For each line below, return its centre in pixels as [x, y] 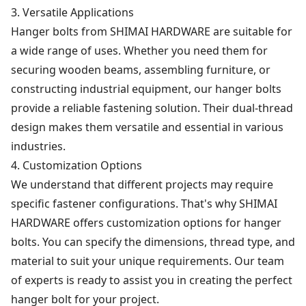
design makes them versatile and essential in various [147, 127]
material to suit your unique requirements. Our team [148, 261]
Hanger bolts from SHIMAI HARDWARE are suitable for [152, 31]
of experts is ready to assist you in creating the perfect [152, 280]
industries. [38, 146]
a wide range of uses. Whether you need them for [139, 50]
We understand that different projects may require [142, 184]
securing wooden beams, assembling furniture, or [141, 69]
